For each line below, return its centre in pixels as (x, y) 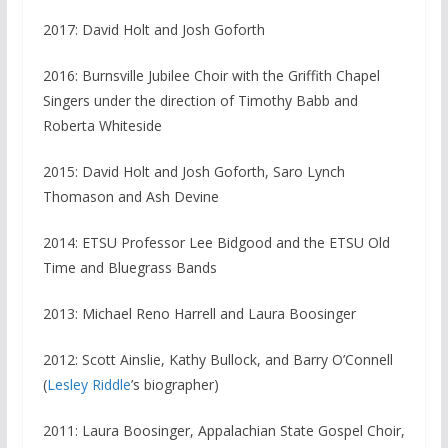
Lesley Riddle (88, 385)
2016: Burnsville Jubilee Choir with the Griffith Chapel (211, 76)
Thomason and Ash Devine (130, 197)
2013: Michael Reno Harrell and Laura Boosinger (199, 314)
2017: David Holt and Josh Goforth (153, 30)
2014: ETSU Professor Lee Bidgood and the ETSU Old (216, 243)
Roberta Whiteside (102, 126)
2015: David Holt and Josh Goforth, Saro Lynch (193, 172)
